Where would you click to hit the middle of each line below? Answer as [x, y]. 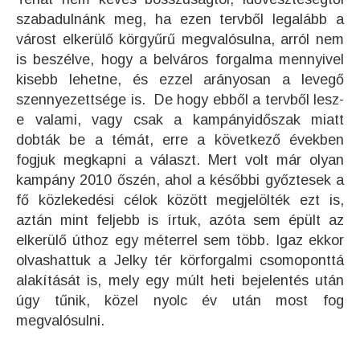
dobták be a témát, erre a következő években [180, 140]
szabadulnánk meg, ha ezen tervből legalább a [180, 20]
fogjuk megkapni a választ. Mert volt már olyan [180, 160]
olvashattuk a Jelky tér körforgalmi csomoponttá [180, 261]
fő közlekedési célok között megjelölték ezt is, [180, 200]
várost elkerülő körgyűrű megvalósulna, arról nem [180, 40]
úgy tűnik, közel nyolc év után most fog [180, 301]
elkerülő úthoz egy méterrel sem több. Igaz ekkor [180, 241]
